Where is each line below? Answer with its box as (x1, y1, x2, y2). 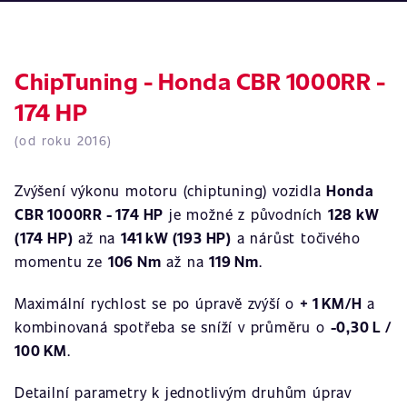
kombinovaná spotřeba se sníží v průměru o (15, 317, 331, 336)
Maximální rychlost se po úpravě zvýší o (15, 293, 300, 313)
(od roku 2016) (15, 132, 113, 149)
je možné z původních (164, 204, 328, 223)
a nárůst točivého (232, 228, 361, 247)
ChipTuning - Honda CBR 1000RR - (15, 65, 386, 96)
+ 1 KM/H (300, 293, 362, 313)
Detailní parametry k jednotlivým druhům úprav (15, 382, 352, 402)
